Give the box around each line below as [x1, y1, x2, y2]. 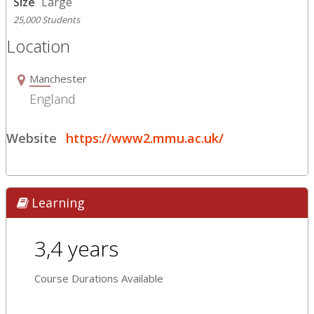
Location [6, 34, 70, 57]
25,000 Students [13, 13, 80, 26]
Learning [32, 193, 85, 211]
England [29, 90, 76, 107]
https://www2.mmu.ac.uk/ [66, 129, 224, 146]
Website [6, 129, 57, 146]
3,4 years [34, 233, 118, 263]
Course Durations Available [34, 271, 163, 285]
